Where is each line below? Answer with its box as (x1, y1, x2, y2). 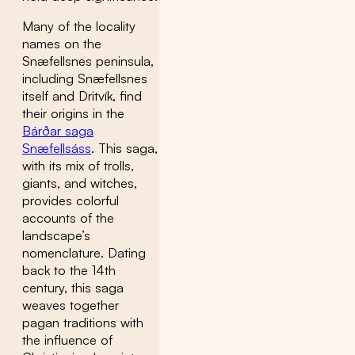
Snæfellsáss (22, 140, 91, 157)
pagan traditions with (22, 315, 143, 331)
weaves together (22, 297, 119, 314)
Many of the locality (22, 18, 136, 35)
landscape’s (22, 227, 90, 244)
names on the (22, 36, 101, 52)
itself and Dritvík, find (22, 88, 142, 105)
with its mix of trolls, (22, 158, 134, 174)
